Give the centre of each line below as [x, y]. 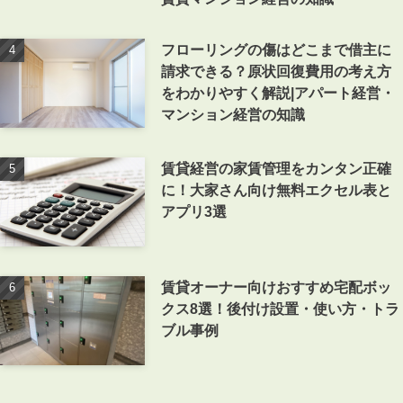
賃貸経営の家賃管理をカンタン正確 [277, 168]
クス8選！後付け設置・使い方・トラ [281, 308]
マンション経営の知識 [233, 114]
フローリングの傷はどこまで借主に [277, 49]
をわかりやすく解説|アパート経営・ [278, 92]
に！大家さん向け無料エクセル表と [277, 189]
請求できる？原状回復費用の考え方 [277, 71]
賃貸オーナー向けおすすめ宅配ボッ [277, 287]
